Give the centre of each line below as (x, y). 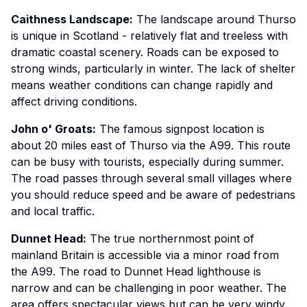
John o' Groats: (53, 129)
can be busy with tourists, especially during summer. (147, 162)
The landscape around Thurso (214, 19)
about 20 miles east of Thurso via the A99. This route (151, 145)
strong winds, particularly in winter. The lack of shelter (153, 69)
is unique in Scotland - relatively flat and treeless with (149, 36)
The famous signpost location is (180, 129)
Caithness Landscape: (72, 19)
